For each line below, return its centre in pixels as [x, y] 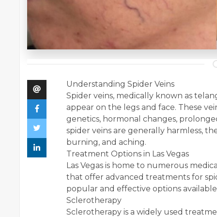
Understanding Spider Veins [120, 84]
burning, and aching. [106, 142]
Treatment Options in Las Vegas [128, 154]
